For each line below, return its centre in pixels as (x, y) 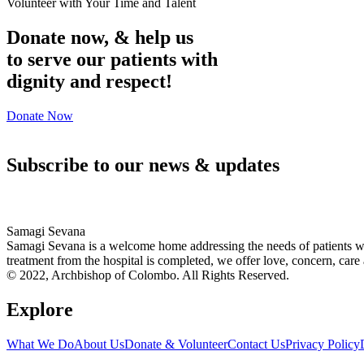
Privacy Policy (323, 344)
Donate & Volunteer (176, 344)
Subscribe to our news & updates (143, 165)
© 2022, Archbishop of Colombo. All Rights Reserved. (148, 275)
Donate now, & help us (100, 38)
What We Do (40, 344)
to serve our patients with (112, 60)
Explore (40, 309)
